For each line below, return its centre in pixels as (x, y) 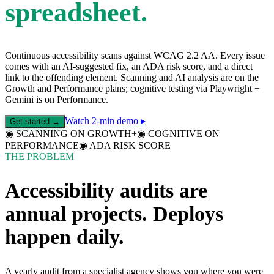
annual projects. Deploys (114, 214)
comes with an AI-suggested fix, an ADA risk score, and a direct (129, 67)
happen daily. (65, 237)
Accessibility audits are (106, 191)
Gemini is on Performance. (57, 100)
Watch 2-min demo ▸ (105, 121)
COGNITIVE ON (184, 134)
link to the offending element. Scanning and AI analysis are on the (132, 78)
